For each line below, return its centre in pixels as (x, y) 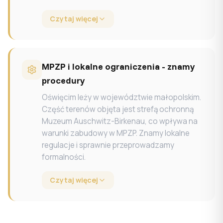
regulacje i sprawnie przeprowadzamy (108, 145)
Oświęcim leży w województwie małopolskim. (121, 97)
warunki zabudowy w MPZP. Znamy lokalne (116, 133)
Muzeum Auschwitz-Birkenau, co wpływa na (120, 121)
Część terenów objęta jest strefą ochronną (118, 109)
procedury (63, 80)
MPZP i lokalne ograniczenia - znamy (118, 66)
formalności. (64, 157)
